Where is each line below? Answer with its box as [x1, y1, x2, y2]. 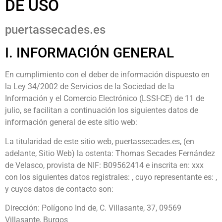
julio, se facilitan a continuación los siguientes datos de [5, 106, 198, 115]
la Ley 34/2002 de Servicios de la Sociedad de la [5, 82, 174, 92]
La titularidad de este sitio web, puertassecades [5, 136, 170, 146]
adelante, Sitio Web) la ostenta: [5, 148, 115, 158]
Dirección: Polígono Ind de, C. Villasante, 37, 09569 [5, 203, 181, 213]
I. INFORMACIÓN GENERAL [5, 45, 174, 61]
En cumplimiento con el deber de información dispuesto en [5, 70, 210, 80]
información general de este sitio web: [5, 117, 137, 127]
